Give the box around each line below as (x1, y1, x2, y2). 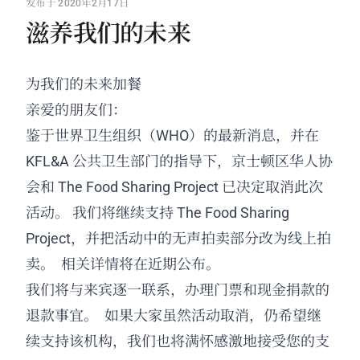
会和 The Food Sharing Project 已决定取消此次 (26, 178, 323, 196)
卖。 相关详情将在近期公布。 (26, 256, 220, 273)
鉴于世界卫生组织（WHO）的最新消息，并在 (26, 127, 319, 145)
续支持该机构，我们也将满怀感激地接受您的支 (26, 333, 329, 350)
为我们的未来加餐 (26, 76, 141, 93)
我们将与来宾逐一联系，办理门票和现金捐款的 (26, 281, 329, 299)
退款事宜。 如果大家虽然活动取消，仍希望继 (26, 307, 321, 325)
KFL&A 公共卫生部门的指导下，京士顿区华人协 (26, 153, 333, 170)
